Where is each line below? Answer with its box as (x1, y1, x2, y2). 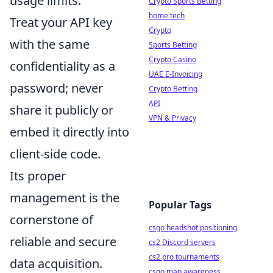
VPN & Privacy (149, 113, 196, 123)
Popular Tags (149, 198, 211, 211)
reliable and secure (10, 233, 116, 250)
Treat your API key (10, 13, 112, 30)
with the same (10, 35, 90, 52)
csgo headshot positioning (149, 222, 237, 233)
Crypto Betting (149, 83, 197, 94)
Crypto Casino (149, 54, 196, 65)
